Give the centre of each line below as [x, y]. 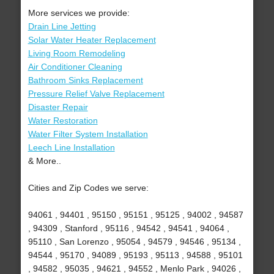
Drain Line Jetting [62, 27]
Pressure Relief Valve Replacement [96, 94]
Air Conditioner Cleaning [75, 67]
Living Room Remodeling [76, 54]
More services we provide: [79, 13]
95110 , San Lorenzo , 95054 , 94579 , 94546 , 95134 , [134, 242]
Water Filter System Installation [88, 134]
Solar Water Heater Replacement [92, 40]
